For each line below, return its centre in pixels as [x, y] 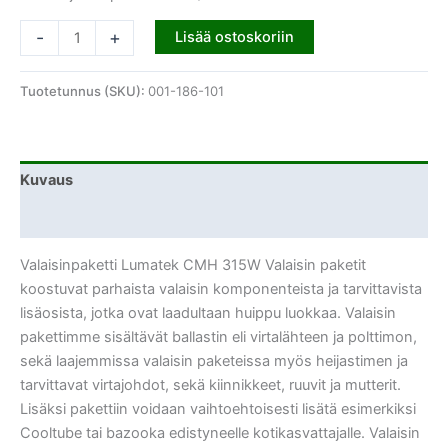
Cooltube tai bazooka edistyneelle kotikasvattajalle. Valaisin [220, 432]
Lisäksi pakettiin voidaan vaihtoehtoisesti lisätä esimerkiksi [218, 408]
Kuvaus [46, 180]
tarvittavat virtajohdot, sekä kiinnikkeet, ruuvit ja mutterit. [210, 384]
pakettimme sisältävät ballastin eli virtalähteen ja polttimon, [218, 336]
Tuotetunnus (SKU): [84, 90]
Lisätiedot [55, 218]
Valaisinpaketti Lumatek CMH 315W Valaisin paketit [193, 264]
